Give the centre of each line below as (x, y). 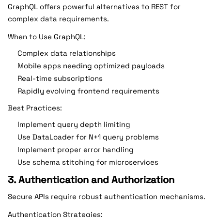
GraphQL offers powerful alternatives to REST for (94, 7)
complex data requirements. (58, 19)
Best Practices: (35, 108)
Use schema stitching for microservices (88, 162)
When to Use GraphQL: (47, 37)
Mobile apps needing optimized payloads (91, 66)
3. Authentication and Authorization (91, 180)
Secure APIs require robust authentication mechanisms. (107, 196)
